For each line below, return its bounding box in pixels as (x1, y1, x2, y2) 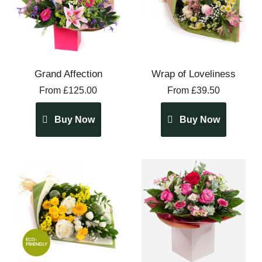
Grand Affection (34, 68, 102, 80)
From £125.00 (39, 85, 98, 95)
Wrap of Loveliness (151, 68, 236, 80)
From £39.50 (167, 85, 220, 95)
